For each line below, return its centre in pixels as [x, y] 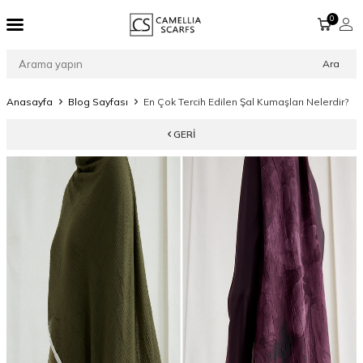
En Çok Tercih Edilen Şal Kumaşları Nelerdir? [246, 102]
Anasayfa [30, 102]
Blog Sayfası [98, 102]
